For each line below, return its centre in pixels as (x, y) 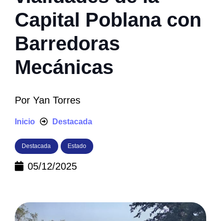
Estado (77, 146)
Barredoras (67, 44)
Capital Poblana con (108, 20)
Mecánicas (64, 67)
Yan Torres (57, 100)
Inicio (25, 122)
